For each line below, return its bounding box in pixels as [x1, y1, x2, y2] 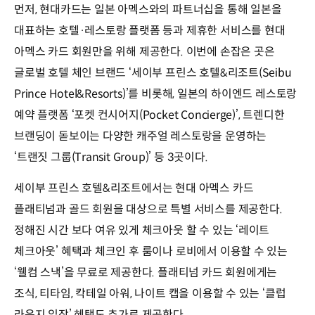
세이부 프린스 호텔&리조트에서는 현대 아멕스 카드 [14, 180, 254, 195]
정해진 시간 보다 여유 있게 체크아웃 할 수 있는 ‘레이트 [14, 222, 270, 238]
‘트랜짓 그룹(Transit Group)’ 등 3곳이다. [14, 149, 208, 165]
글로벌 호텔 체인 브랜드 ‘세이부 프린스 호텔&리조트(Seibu [14, 65, 292, 80]
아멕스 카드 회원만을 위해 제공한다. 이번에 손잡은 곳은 [14, 44, 275, 59]
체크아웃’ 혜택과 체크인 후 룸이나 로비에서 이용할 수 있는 [14, 243, 288, 259]
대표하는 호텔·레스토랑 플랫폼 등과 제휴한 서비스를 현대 [14, 22, 285, 38]
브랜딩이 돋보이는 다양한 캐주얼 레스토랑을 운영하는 [14, 128, 267, 143]
